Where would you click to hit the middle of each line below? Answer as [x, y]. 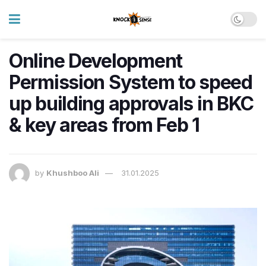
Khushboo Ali [73, 173]
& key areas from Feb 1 [104, 125]
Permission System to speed [131, 82]
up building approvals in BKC [132, 104]
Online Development [96, 61]
